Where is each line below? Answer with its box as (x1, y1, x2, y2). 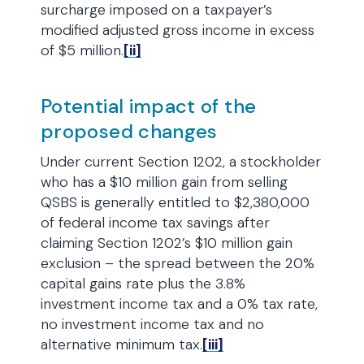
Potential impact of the (41, 93, 257, 119)
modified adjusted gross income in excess (41, 20, 314, 40)
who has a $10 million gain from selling (41, 172, 288, 192)
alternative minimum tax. (41, 335, 202, 354)
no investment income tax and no (41, 314, 264, 334)
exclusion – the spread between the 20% (41, 253, 314, 273)
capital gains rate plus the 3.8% (41, 274, 245, 293)
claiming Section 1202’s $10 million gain (41, 233, 292, 253)
